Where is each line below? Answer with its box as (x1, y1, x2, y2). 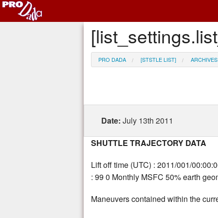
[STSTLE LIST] (141, 55, 176, 64)
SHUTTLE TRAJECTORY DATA (91, 137, 206, 149)
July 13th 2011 (123, 115, 173, 127)
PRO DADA (98, 55, 126, 64)
